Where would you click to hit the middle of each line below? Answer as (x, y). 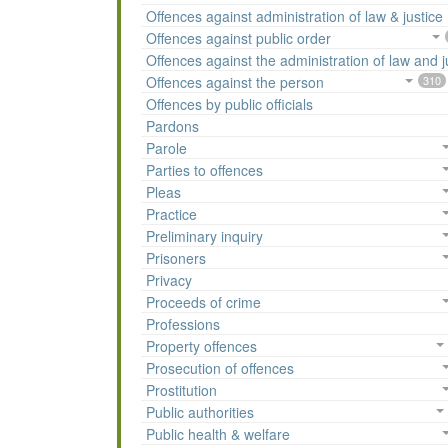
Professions (183, 324)
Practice (171, 214)
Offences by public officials (229, 104)
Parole (166, 148)
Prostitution (181, 390)
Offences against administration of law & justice (294, 16)
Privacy (169, 280)
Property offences (201, 346)
